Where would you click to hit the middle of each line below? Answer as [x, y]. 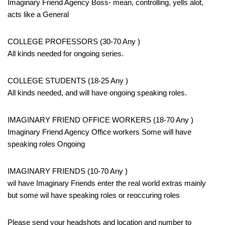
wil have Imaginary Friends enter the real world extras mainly [107, 183]
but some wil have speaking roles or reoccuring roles [94, 195]
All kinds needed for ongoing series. [66, 53]
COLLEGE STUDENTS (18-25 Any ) [68, 80]
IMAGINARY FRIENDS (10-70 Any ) [68, 171]
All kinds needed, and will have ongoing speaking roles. [97, 92]
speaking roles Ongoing [46, 144]
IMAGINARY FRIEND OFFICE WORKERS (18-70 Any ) [100, 120]
